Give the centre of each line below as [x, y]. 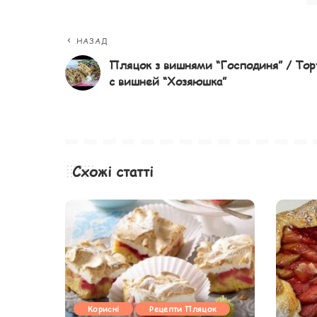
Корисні [104, 309]
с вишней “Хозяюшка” [168, 81]
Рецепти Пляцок [183, 309]
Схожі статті [113, 172]
